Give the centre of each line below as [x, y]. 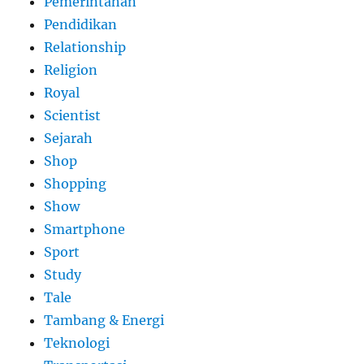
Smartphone [85, 230]
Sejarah [69, 139]
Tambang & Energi [104, 321]
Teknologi [77, 343]
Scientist [73, 116]
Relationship [85, 48]
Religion [71, 70]
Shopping [76, 184]
